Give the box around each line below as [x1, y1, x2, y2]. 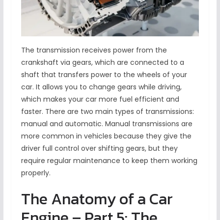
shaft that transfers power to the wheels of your [21, 70, 187, 80]
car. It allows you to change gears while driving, [21, 82, 182, 92]
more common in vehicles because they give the [21, 131, 192, 141]
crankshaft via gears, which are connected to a [21, 57, 184, 68]
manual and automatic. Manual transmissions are [21, 119, 192, 129]
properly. [21, 168, 53, 178]
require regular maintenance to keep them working [21, 156, 197, 166]
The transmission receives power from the [21, 45, 167, 55]
